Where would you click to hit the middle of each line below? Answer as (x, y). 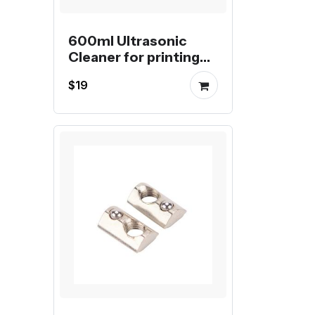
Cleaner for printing (134, 57)
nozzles (94, 73)
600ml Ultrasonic (127, 40)
